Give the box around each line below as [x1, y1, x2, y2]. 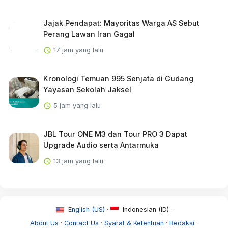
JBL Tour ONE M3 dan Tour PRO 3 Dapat [43, 129, 187, 138]
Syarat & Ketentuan [104, 219, 164, 227]
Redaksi [169, 219, 194, 227]
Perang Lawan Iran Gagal [43, 29, 135, 38]
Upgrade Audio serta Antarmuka [43, 140, 159, 149]
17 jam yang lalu [51, 46, 103, 54]
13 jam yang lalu [51, 157, 103, 165]
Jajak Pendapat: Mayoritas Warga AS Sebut [43, 18, 199, 27]
